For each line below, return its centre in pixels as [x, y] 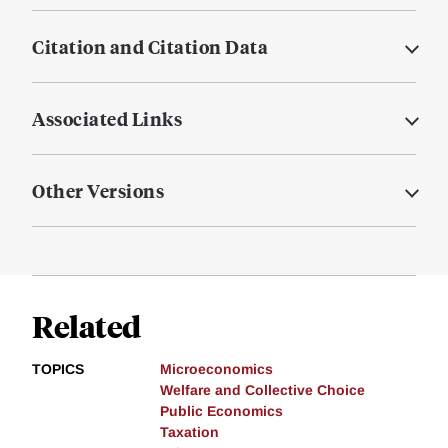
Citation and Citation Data [150, 47]
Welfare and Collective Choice [262, 390]
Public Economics [221, 411]
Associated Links [107, 119]
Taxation [189, 432]
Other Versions [98, 191]
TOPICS [58, 369]
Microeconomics [216, 369]
